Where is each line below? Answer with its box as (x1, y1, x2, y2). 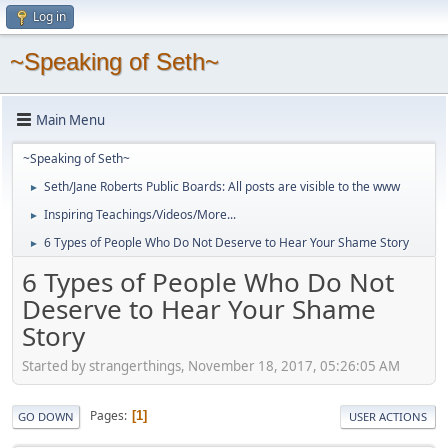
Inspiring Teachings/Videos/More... (44, 206, 236, 223)
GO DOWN (18, 408, 74, 424)
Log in (33, 8, 66, 25)
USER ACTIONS (349, 408, 427, 424)
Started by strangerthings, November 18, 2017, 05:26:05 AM (22, 356, 400, 375)
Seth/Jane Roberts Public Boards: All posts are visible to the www (44, 178, 400, 195)
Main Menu (36, 110, 105, 129)
